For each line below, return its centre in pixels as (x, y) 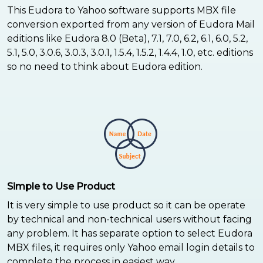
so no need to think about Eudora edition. (105, 66)
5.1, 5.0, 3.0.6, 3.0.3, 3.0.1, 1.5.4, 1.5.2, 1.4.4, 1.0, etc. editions (130, 52)
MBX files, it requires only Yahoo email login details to (131, 247)
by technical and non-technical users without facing (129, 219)
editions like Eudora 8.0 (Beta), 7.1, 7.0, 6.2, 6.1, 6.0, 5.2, (127, 38)
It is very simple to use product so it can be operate (126, 205)
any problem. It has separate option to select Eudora (130, 233)
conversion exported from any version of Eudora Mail (131, 24)
